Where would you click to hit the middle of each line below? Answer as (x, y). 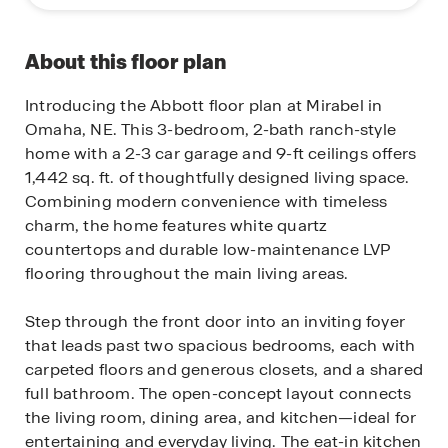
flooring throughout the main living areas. (187, 273)
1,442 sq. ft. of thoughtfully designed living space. (217, 177)
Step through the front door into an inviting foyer (215, 321)
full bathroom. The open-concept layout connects (218, 393)
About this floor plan (126, 62)
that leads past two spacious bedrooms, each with (220, 345)
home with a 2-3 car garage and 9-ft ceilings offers (221, 153)
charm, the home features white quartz (176, 225)
